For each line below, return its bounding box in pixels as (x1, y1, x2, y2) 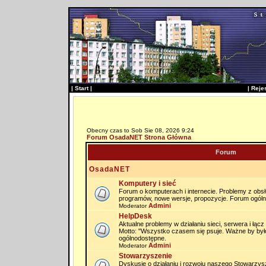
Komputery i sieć (118, 179, 176, 188)
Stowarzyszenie (118, 252, 172, 260)
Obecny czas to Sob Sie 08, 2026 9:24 (86, 127, 194, 134)
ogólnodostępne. (118, 235, 166, 242)
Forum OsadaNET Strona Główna (86, 134, 191, 141)
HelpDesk (118, 212, 152, 220)
